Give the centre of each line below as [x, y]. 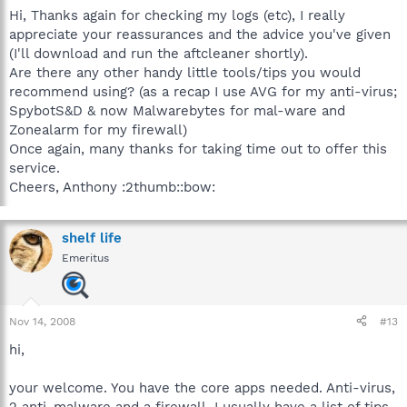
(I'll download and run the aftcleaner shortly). [159, 53]
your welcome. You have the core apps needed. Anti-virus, [202, 387]
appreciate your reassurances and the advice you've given [200, 34]
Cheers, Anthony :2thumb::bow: [112, 187]
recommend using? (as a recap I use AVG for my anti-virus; [203, 91]
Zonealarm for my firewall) [98, 129]
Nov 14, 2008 [42, 321]
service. [35, 168]
